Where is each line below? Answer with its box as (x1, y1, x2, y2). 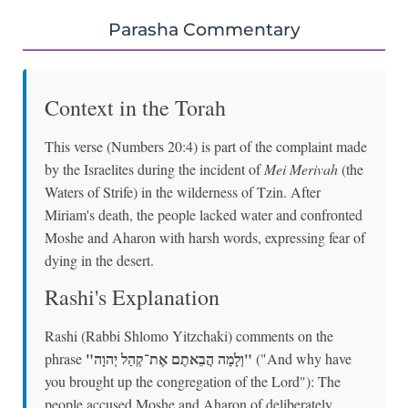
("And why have (252, 349, 352, 369)
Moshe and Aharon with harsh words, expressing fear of (45, 227, 365, 247)
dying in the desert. (45, 250, 154, 270)
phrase (45, 349, 86, 369)
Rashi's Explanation (45, 282, 219, 312)
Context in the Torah (45, 92, 226, 122)
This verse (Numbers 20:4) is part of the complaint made (45, 136, 367, 156)
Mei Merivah (264, 158, 338, 178)
